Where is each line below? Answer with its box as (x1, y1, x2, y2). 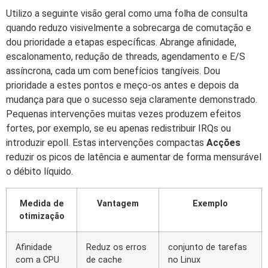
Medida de (19, 198, 64, 209)
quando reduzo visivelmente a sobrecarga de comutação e (6, 22, 251, 34)
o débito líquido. (6, 166, 73, 178)
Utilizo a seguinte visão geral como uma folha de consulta (6, 8, 248, 20)
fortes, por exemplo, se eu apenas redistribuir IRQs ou (6, 123, 231, 135)
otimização (19, 211, 65, 221)
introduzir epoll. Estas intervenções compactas (6, 137, 206, 149)
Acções (206, 137, 240, 149)
